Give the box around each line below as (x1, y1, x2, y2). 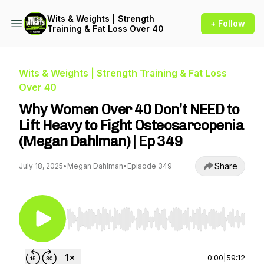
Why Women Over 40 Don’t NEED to (19, 101, 240, 118)
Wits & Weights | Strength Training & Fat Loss (19, 67, 227, 79)
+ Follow (210, 18, 245, 28)
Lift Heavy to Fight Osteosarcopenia (19, 117, 243, 134)
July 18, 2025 (19, 161, 63, 170)
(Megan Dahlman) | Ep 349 (19, 133, 183, 150)
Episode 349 (127, 161, 172, 170)
